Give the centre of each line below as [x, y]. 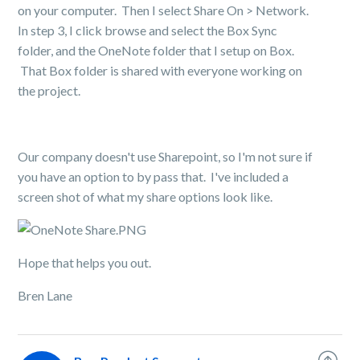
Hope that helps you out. [85, 262]
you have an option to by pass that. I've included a [153, 176]
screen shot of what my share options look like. [145, 196]
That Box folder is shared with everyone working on [160, 70]
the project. [49, 90]
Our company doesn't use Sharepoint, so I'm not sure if [166, 156]
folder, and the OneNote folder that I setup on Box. [156, 50]
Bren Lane [45, 295]
